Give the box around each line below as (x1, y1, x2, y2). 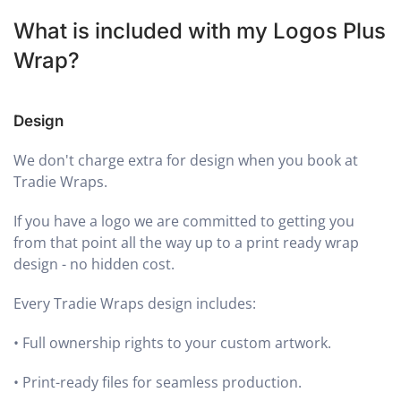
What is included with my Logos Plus (13, 18, 386, 45)
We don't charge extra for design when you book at (13, 150, 358, 171)
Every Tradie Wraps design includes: (13, 294, 256, 314)
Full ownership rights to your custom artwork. (22, 333, 331, 354)
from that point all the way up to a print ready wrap (13, 233, 359, 253)
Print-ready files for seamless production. (22, 372, 302, 393)
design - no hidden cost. (13, 254, 175, 275)
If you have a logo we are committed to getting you (13, 211, 354, 232)
